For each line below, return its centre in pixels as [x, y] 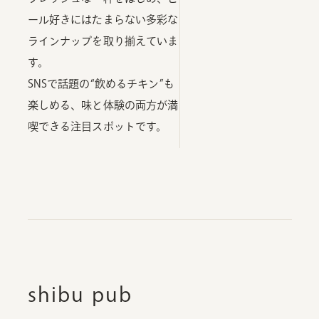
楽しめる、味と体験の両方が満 [103, 105]
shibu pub [80, 294]
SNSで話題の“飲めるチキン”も [101, 84]
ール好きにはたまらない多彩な [103, 20]
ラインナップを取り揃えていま [103, 41]
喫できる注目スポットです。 [97, 127]
